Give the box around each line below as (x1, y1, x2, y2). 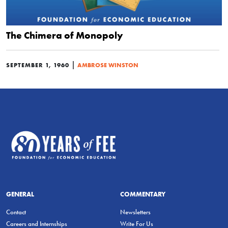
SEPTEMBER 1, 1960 (6, 61, 69, 69)
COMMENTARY (120, 189, 165, 198)
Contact (6, 208, 26, 216)
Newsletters (120, 208, 151, 216)
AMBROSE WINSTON (77, 61, 138, 69)
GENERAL (6, 189, 34, 198)
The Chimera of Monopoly (6, 29, 123, 41)
